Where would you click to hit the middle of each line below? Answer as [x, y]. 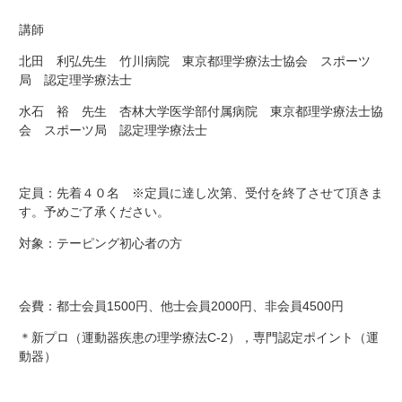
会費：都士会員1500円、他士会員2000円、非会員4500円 [181, 306]
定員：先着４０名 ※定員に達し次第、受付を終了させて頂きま [201, 193]
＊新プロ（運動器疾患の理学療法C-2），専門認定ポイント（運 [198, 337]
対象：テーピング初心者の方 [100, 243]
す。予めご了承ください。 [94, 212]
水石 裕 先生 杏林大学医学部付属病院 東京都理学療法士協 [201, 111]
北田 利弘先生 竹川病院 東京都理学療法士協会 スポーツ [194, 61]
